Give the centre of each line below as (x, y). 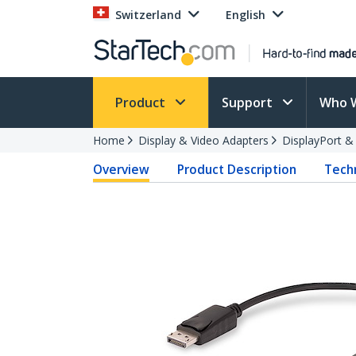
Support (249, 103)
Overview (121, 169)
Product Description (237, 169)
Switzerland (148, 15)
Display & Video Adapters (203, 140)
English (246, 15)
